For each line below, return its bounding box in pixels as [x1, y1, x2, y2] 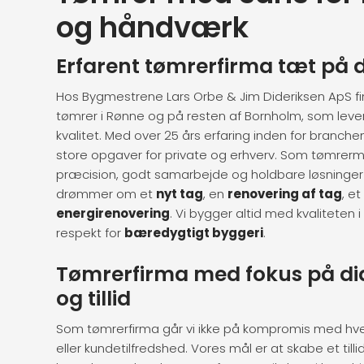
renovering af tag [227, 184, 343, 202]
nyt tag [156, 184, 204, 202]
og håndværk [56, 7, 249, 48]
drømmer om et [56, 184, 157, 202]
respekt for [56, 223, 125, 241]
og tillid [56, 284, 132, 313]
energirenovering [56, 204, 171, 222]
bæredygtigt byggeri [124, 223, 264, 241]
